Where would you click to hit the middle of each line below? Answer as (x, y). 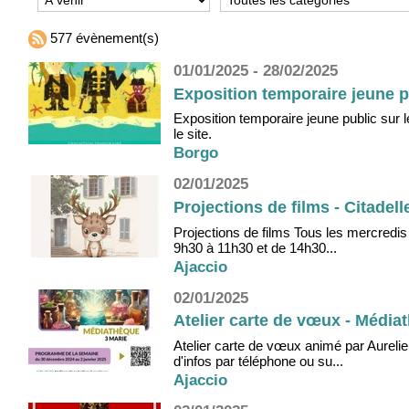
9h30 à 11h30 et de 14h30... (255, 247)
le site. (193, 134)
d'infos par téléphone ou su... (258, 362)
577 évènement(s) (103, 38)
